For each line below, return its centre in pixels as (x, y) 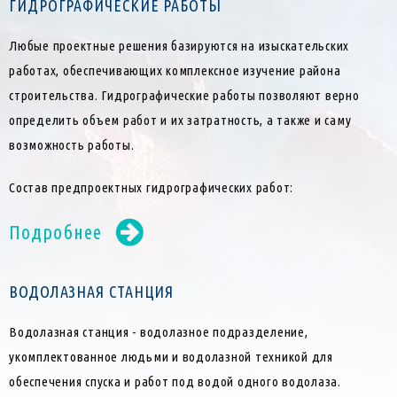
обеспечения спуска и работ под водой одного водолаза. (175, 382)
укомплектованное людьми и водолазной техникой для (171, 357)
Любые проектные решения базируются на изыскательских (179, 46)
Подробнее (55, 232)
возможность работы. (72, 145)
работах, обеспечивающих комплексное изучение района (175, 71)
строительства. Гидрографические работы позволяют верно (184, 96)
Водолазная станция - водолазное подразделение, (159, 332)
